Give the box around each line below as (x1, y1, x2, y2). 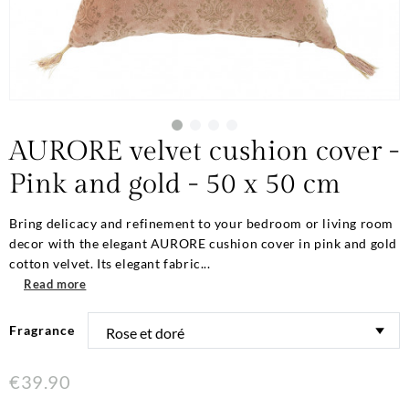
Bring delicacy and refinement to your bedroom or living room (9, 215, 394, 232)
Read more (24, 277, 87, 292)
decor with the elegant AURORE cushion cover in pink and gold (9, 236, 398, 252)
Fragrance (9, 322, 75, 339)
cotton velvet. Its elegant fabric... (9, 256, 211, 272)
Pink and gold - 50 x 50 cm (9, 168, 341, 201)
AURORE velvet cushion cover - (9, 135, 399, 168)
